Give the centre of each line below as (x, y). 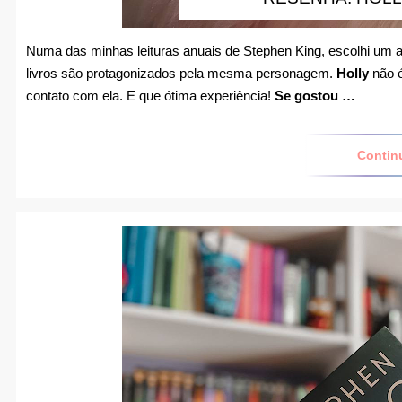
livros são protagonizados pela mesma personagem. (181, 74)
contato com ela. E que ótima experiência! (150, 96)
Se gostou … (315, 96)
